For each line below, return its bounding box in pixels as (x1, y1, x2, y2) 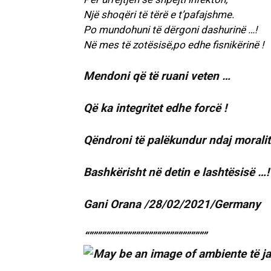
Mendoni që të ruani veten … (83, 69, 230, 83)
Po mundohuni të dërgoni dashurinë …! (83, 24, 257, 36)
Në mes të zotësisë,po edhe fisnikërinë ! (83, 39, 264, 51)
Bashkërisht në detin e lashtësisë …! (83, 165, 269, 180)
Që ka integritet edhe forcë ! (83, 101, 227, 116)
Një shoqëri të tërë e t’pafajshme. (83, 8, 234, 21)
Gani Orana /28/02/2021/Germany (83, 197, 261, 212)
